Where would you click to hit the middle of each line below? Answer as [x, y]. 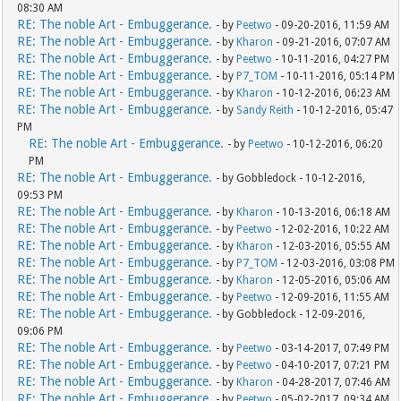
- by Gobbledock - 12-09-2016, [291, 315]
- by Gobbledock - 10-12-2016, [291, 179]
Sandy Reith [265, 111]
